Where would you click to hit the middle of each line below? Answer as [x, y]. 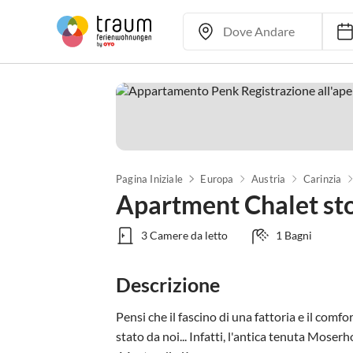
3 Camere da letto [184, 235]
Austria [268, 179]
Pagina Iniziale [149, 179]
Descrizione [168, 284]
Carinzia [322, 179]
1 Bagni [294, 235]
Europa [217, 179]
